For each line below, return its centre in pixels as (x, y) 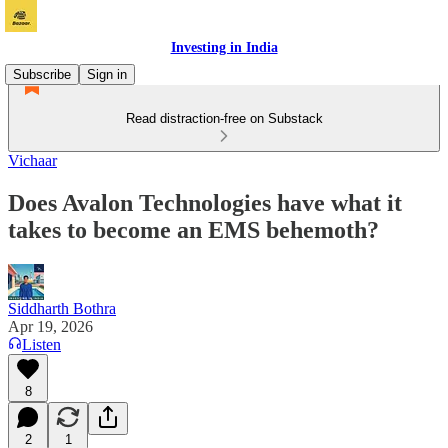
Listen (41, 344)
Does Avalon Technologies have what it (205, 202)
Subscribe (42, 74)
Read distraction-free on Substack (224, 118)
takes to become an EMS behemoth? (193, 229)
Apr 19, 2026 (50, 326)
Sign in (107, 74)
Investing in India (224, 47)
